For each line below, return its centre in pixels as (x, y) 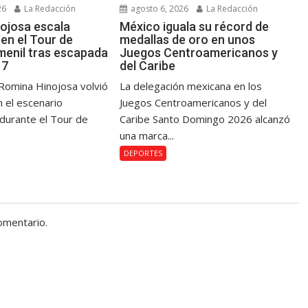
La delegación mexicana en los (191, 86)
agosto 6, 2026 (159, 9)
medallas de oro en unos (188, 40)
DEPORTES (143, 153)
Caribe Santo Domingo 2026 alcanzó (205, 119)
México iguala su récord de (195, 27)
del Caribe (148, 66)
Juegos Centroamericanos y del (194, 103)
